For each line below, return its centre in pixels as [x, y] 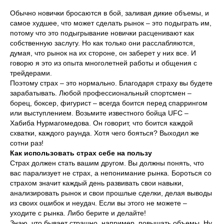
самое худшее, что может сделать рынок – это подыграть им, [111, 23]
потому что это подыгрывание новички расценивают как [102, 33]
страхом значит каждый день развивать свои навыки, [97, 183]
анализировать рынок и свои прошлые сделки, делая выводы [111, 193]
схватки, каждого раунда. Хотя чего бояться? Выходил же [104, 133]
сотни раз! [27, 143]
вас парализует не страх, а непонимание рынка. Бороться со [111, 173]
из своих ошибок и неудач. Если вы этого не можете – [98, 203]
